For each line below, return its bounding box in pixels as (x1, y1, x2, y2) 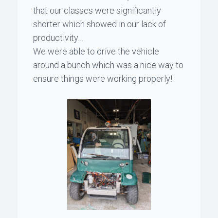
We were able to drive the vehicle (33, 46, 159, 56)
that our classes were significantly (33, 5, 161, 16)
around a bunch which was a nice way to (33, 59, 183, 70)
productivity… (33, 32, 83, 43)
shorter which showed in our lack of (33, 18, 166, 29)
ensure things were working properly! (33, 73, 172, 84)
